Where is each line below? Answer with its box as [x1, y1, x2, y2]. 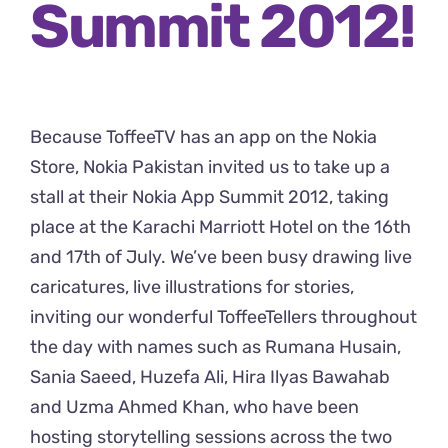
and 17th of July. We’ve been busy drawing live [30, 245, 412, 268]
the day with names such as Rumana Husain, [30, 335, 401, 358]
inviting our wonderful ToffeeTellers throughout [30, 305, 417, 328]
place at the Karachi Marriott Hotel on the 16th [30, 215, 411, 238]
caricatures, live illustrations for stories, [30, 275, 354, 298]
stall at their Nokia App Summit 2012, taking [30, 185, 389, 208]
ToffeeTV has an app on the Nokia [106, 125, 377, 148]
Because [30, 125, 106, 148]
